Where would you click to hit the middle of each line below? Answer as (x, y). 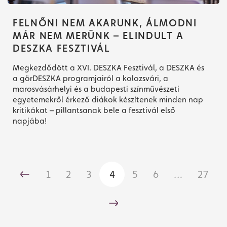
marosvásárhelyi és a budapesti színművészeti (96, 89)
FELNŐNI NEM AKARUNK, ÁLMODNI (105, 23)
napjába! (30, 121)
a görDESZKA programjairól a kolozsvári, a (90, 78)
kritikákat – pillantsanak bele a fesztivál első (94, 110)
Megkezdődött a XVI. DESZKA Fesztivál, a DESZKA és (108, 67)
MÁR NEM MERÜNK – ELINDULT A (98, 35)
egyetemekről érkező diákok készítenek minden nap (108, 99)
